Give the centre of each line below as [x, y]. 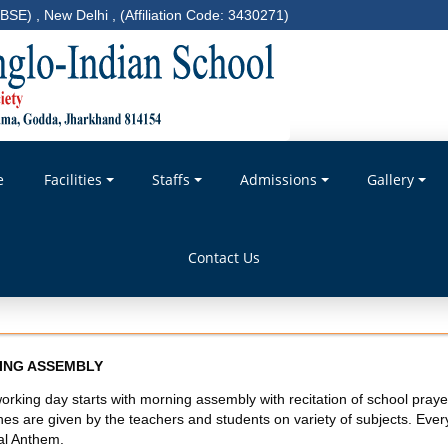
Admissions [278, 179]
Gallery [390, 179]
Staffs [170, 179]
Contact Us [224, 257]
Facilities [72, 179]
